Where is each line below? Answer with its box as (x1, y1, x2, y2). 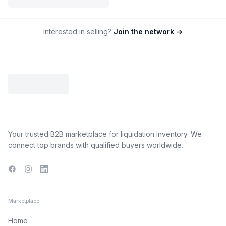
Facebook (8, 165, 42, 174)
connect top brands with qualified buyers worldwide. (8, 141, 183, 149)
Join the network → (114, 27, 183, 36)
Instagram (24, 165, 58, 174)
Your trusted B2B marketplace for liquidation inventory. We (8, 130, 202, 138)
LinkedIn (40, 165, 68, 174)
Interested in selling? (43, 27, 111, 36)
